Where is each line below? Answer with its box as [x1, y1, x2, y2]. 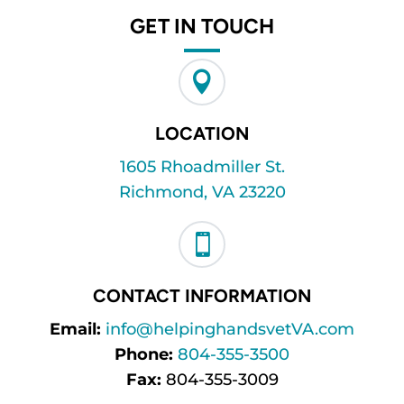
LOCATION [155, 123, 249, 145]
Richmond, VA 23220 [118, 182, 286, 203]
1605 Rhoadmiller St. [119, 157, 285, 178]
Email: [50, 319, 101, 340]
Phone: [115, 344, 173, 365]
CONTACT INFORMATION [93, 285, 311, 308]
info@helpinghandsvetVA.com [106, 319, 354, 340]
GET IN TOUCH [130, 14, 274, 40]
